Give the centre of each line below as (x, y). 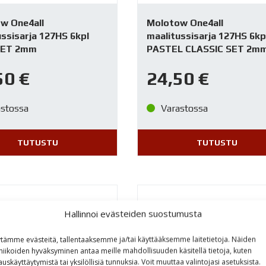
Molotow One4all (185, 23)
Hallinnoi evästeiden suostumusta (133, 213)
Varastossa (185, 108)
